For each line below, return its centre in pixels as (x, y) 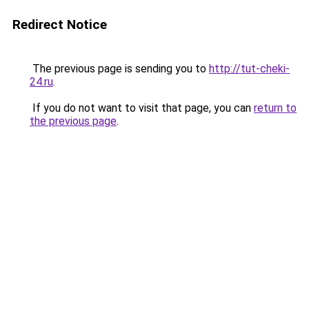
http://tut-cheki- (249, 69)
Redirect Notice (60, 24)
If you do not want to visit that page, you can (142, 108)
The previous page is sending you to (119, 69)
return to (275, 108)
